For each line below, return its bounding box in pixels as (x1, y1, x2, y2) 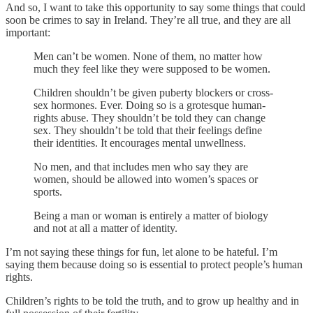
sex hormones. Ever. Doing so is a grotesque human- (34, 99, 265, 111)
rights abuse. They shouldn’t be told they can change (34, 111, 265, 124)
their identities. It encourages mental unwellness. (34, 136, 246, 149)
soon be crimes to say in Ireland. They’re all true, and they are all (6, 13, 291, 26)
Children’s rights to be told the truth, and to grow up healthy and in (6, 294, 299, 307)
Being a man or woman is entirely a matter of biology (34, 209, 268, 221)
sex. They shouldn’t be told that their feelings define (34, 124, 262, 136)
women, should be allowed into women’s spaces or (34, 173, 258, 185)
